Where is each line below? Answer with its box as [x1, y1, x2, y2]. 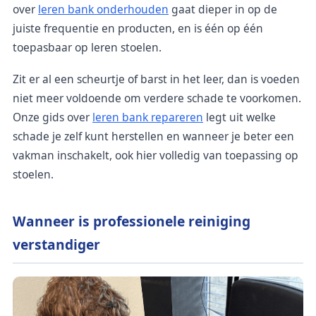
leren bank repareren [92, 109, 203, 125]
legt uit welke [203, 109, 276, 125]
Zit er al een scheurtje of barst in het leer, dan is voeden [13, 71, 300, 87]
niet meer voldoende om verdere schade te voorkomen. [13, 90, 301, 106]
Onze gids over [13, 109, 92, 125]
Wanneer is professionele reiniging [13, 211, 250, 231]
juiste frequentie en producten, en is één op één [13, 20, 263, 36]
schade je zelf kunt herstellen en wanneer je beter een [13, 128, 294, 144]
